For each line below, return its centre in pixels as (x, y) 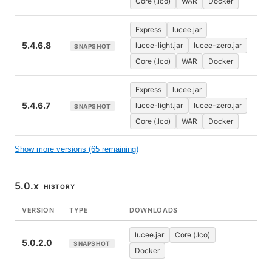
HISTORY (59, 186)
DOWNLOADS (154, 210)
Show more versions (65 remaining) (76, 149)
